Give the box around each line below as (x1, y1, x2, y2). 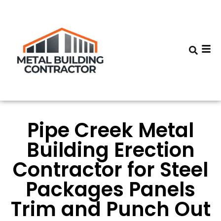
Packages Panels (26, 176, 195, 203)
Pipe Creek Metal (27, 116, 194, 144)
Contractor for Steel (13, 156, 208, 184)
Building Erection (26, 136, 195, 164)
